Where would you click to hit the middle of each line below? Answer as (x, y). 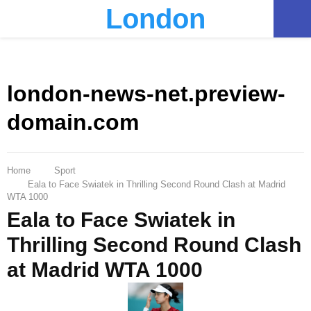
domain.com (73, 123)
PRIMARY (56, 18)
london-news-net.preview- (146, 94)
